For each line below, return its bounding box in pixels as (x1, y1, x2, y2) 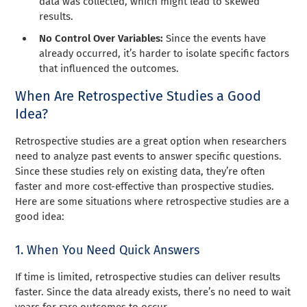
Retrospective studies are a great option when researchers (15, 134, 287, 147)
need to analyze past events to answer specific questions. (15, 149, 282, 162)
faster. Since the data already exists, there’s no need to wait (15, 285, 291, 298)
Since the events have (163, 32, 267, 45)
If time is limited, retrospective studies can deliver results (15, 270, 281, 283)
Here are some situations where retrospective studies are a (15, 195, 290, 208)
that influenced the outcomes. (39, 62, 180, 75)
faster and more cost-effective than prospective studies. (15, 180, 275, 193)
